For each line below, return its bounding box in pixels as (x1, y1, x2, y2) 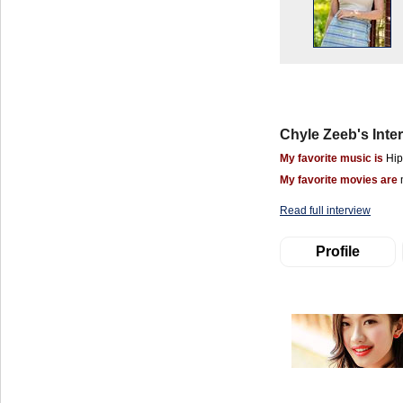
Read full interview (280, 204, 371, 217)
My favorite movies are (280, 174, 398, 186)
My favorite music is (280, 152, 383, 165)
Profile (316, 244, 360, 259)
